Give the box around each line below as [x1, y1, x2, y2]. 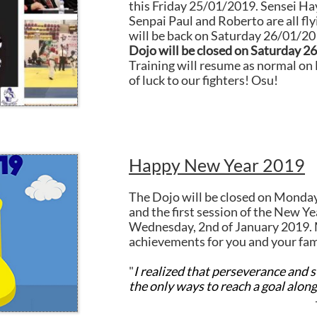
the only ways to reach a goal [129, 278, 287, 294]
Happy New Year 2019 [129, 154, 305, 175]
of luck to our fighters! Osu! [129, 72, 278, 88]
